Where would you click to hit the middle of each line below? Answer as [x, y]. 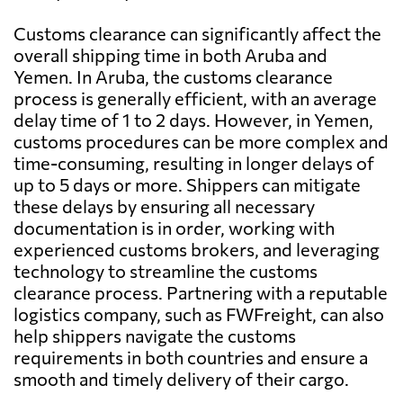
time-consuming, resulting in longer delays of [194, 163]
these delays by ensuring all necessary [164, 206]
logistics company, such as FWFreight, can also [199, 314]
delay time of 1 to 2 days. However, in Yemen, [193, 120]
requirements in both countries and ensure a [191, 358]
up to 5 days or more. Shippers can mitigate [187, 185]
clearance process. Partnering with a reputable [201, 293]
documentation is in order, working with [174, 228]
